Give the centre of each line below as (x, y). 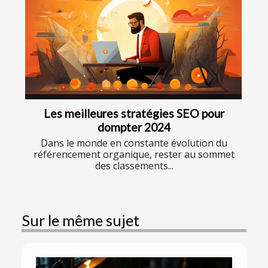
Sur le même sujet (80, 220)
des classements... (134, 165)
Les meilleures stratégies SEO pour (134, 113)
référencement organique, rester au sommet (134, 154)
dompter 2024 (134, 127)
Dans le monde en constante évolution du (134, 143)
